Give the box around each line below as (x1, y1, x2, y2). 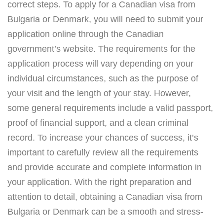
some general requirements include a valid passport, (7, 103, 213, 113)
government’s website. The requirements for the (7, 43, 195, 54)
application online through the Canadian (7, 29, 164, 39)
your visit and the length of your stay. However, (7, 88, 191, 98)
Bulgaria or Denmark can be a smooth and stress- (7, 206, 203, 217)
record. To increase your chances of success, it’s (7, 132, 198, 143)
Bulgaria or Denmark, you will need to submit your (7, 14, 203, 24)
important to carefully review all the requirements (7, 147, 198, 157)
